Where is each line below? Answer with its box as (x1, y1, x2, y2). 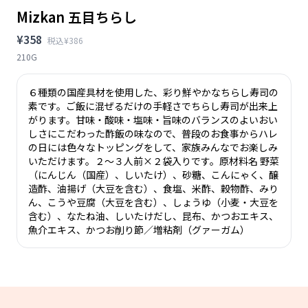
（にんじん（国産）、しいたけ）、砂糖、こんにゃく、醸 (28, 167, 278, 181)
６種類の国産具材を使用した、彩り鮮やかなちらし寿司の (28, 85, 278, 99)
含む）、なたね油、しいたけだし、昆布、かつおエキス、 (28, 208, 278, 223)
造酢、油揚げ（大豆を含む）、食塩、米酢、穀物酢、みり (28, 181, 278, 195)
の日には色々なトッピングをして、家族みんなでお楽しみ (28, 140, 278, 154)
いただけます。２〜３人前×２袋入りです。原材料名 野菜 (28, 153, 279, 168)
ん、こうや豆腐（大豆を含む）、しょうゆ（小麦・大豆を (28, 195, 278, 209)
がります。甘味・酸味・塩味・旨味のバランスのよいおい (28, 112, 278, 126)
